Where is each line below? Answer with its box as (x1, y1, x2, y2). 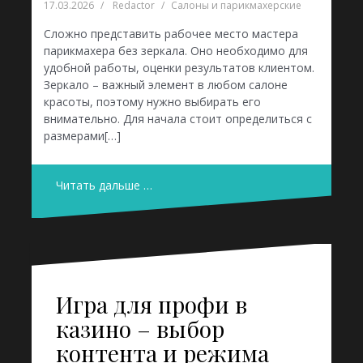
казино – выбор (56, 313, 224, 344)
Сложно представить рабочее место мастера (44, 26, 298, 42)
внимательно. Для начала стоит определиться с (44, 111, 312, 127)
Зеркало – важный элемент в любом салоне (44, 77, 288, 93)
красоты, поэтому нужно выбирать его (44, 94, 261, 110)
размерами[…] (44, 128, 121, 144)
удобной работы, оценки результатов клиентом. (44, 60, 314, 76)
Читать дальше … (56, 177, 152, 194)
